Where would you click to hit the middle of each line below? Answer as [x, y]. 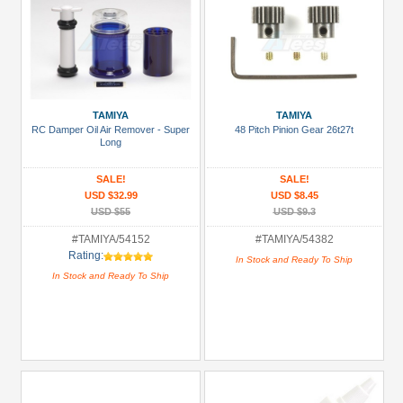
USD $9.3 [294, 211]
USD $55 [111, 211]
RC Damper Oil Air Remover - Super [111, 130]
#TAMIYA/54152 [111, 239]
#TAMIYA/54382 [294, 239]
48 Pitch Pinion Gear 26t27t [294, 130]
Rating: [86, 255]
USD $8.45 [294, 195]
